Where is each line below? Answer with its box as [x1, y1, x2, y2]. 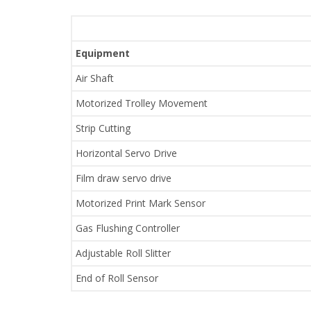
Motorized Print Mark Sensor [76, 196, 205, 210]
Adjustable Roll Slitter [76, 246, 171, 260]
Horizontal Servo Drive [76, 146, 177, 160]
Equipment [76, 47, 130, 60]
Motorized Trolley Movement [76, 96, 208, 110]
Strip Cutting [76, 121, 131, 135]
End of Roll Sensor [76, 271, 158, 285]
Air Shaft [76, 72, 114, 85]
